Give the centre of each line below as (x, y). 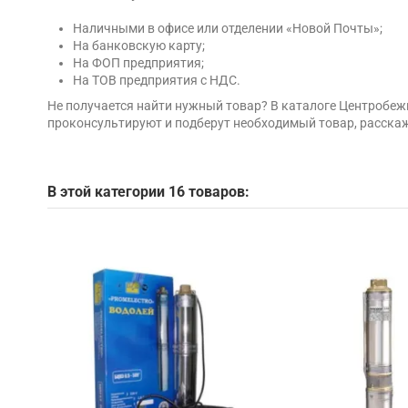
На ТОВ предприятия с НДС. (157, 81)
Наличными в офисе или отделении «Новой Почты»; (228, 29)
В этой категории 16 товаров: (148, 191)
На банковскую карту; (139, 46)
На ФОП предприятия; (138, 63)
